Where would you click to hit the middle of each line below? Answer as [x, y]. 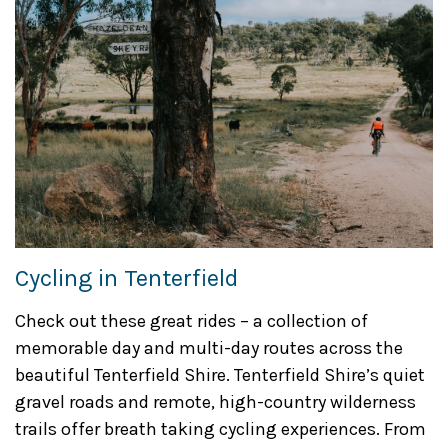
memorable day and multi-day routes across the [209, 348]
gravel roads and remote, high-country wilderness [215, 402]
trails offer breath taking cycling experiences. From [220, 429]
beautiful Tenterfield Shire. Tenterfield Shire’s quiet [220, 375]
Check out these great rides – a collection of [191, 321]
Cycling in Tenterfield [126, 278]
